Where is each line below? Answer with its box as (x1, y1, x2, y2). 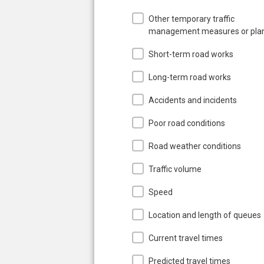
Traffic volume (148, 164, 202, 174)
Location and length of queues (148, 210, 261, 220)
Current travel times (148, 233, 223, 243)
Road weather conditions (148, 141, 241, 151)
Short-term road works (148, 49, 233, 59)
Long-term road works (148, 72, 231, 82)
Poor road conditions (148, 118, 225, 128)
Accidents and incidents (148, 95, 237, 105)
